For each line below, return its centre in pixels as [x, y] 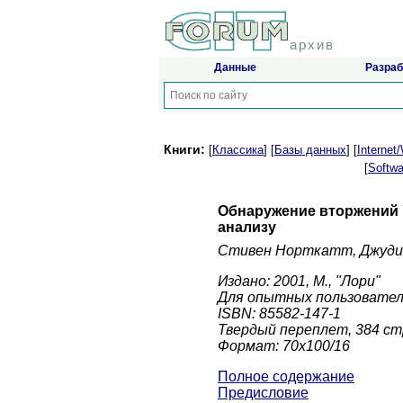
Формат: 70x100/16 [284, 346]
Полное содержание [286, 377]
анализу [247, 228]
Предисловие [263, 393]
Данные [235, 68]
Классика [238, 150]
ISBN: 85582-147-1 [279, 314]
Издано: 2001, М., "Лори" [299, 282]
